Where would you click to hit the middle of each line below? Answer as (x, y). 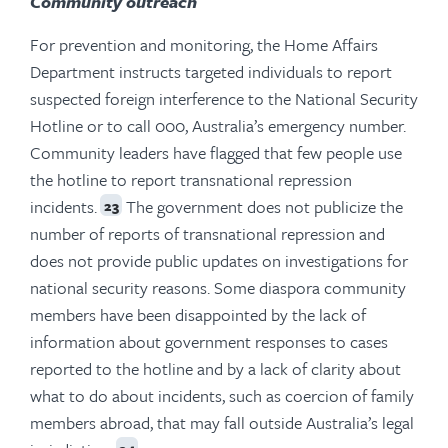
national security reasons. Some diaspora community (218, 287)
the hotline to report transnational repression (191, 179)
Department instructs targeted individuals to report (211, 71)
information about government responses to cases (209, 341)
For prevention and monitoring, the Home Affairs (204, 44)
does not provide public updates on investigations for (219, 260)
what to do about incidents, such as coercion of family (222, 395)
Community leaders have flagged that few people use (216, 152)
